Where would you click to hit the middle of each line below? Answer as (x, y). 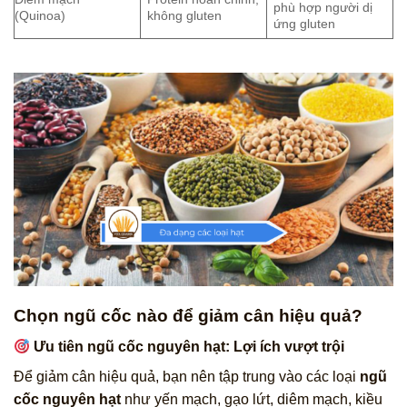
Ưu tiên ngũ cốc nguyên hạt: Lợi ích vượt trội (188, 347)
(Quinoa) (40, 16)
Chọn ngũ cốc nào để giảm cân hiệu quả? (188, 315)
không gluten (185, 16)
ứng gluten (305, 24)
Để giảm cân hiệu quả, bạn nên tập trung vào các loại (187, 377)
